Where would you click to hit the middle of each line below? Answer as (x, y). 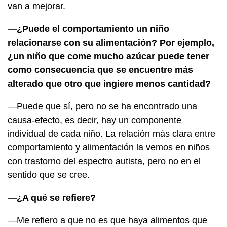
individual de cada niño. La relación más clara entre (111, 134)
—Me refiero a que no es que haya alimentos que (107, 220)
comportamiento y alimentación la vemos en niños (109, 147)
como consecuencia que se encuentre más (100, 70)
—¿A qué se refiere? (52, 197)
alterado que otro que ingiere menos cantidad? (109, 83)
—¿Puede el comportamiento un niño (88, 29)
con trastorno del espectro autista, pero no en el (104, 161)
